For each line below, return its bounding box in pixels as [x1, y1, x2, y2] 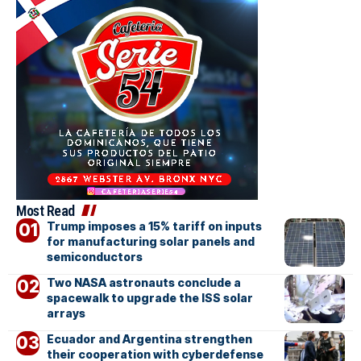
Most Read [16, 202, 75, 220]
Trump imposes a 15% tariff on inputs [46, 219, 262, 234]
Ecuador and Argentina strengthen [46, 332, 252, 346]
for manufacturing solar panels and [46, 234, 255, 249]
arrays [46, 306, 85, 321]
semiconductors [46, 250, 143, 264]
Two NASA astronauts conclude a [46, 276, 241, 290]
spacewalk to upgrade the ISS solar [46, 291, 253, 305]
